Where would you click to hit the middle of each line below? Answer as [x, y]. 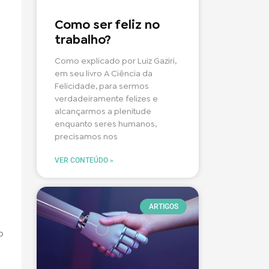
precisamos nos [86, 136]
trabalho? [83, 39]
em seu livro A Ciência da [104, 73]
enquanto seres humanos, [106, 123]
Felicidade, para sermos [102, 86]
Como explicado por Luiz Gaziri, [116, 60]
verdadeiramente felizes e [106, 98]
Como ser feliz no [107, 24]
